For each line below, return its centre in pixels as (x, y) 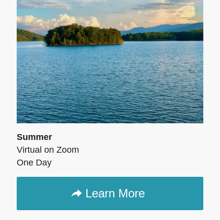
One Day (34, 163)
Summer (34, 137)
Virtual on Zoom (48, 150)
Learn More (115, 193)
